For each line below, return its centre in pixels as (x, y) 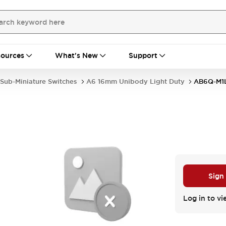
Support (143, 55)
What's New (76, 55)
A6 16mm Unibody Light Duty (135, 81)
